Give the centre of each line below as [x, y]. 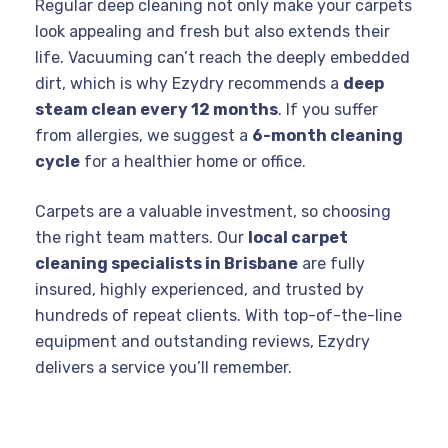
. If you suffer [328, 109]
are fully [331, 263]
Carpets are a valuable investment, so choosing [213, 211]
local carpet [298, 237]
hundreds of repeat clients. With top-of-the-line [218, 315]
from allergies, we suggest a [143, 135]
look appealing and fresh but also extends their [212, 31]
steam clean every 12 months [156, 109]
